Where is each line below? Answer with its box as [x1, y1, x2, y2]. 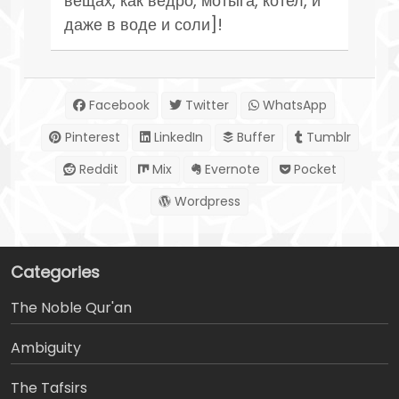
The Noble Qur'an [11, 297, 132, 318]
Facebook [85, 95, 150, 114]
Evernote [200, 159, 260, 178]
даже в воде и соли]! [64, 12, 223, 36]
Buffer [232, 127, 275, 146]
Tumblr [302, 127, 351, 146]
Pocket [289, 159, 337, 178]
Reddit [75, 159, 118, 178]
